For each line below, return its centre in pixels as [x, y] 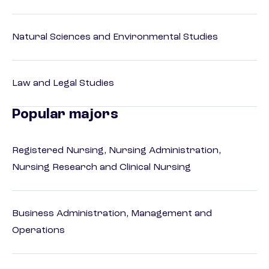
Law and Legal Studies [63, 84]
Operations [38, 231]
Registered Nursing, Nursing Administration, [116, 151]
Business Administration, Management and [112, 214]
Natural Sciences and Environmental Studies [115, 38]
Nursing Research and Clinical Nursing [101, 168]
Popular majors [65, 115]
